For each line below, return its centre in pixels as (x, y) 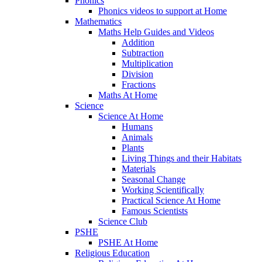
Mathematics (98, 21)
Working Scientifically (163, 189)
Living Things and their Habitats (182, 158)
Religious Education (112, 253)
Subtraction (143, 53)
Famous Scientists (155, 211)
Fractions (139, 84)
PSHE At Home (128, 242)
